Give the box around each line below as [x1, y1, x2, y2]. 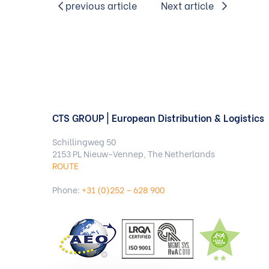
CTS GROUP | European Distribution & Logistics [52, 110, 264, 125]
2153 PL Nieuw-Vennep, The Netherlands [52, 147, 215, 160]
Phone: [52, 183, 82, 196]
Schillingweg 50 [52, 135, 116, 148]
